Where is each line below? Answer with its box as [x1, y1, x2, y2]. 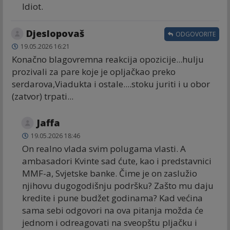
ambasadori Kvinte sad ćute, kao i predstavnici [22, 155, 212, 167]
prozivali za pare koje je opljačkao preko [12, 65, 176, 78]
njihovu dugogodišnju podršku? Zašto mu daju [22, 179, 214, 191]
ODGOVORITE [174, 29, 216, 39]
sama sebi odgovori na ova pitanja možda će [22, 204, 203, 216]
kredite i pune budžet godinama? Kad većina [22, 191, 203, 204]
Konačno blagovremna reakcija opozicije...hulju [12, 53, 204, 65]
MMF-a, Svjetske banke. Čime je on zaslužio [22, 167, 197, 179]
